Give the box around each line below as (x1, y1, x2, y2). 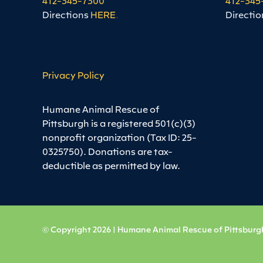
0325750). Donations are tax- (42, 145, 173, 157)
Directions (42, 8, 89, 20)
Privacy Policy (42, 69, 104, 81)
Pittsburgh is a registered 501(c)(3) (42, 117, 195, 129)
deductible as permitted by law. (42, 159, 180, 171)
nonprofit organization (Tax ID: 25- (42, 131, 197, 143)
